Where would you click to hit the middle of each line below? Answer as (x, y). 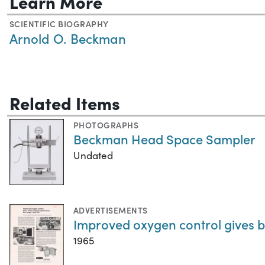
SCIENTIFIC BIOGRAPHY (59, 24)
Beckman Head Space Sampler (164, 139)
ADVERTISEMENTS (111, 210)
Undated (93, 156)
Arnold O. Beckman (68, 38)
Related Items (65, 103)
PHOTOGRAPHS (106, 125)
